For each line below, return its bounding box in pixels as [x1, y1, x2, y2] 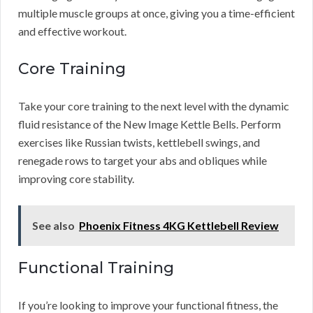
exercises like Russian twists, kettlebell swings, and [18, 136, 260, 150]
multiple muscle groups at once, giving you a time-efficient [18, 6, 295, 20]
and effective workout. [18, 24, 126, 38]
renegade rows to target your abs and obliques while [18, 154, 267, 168]
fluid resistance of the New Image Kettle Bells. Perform [18, 117, 281, 131]
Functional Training [18, 259, 174, 278]
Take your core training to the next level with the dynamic [18, 99, 289, 113]
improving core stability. [18, 172, 134, 186]
